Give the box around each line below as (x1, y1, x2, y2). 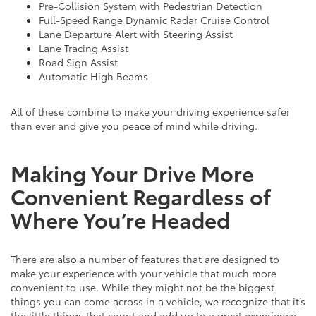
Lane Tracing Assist (39, 40, 128, 55)
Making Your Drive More (11, 157, 254, 188)
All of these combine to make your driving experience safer (11, 104, 290, 119)
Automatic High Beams (39, 68, 148, 83)
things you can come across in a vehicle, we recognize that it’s (11, 293, 305, 308)
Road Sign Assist (39, 54, 118, 69)
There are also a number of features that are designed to (11, 251, 279, 266)
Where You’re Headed (11, 203, 230, 234)
